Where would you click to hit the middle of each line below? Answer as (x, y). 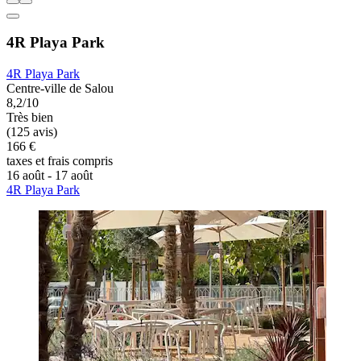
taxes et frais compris (60, 161)
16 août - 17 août (50, 176)
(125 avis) (32, 132)
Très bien (30, 118)
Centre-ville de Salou (60, 89)
